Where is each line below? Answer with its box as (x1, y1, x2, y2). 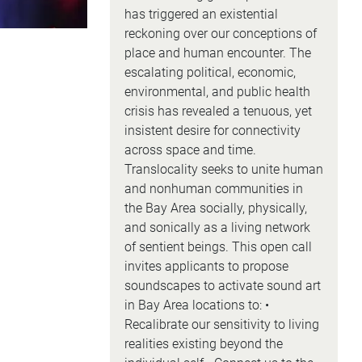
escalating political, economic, (124, 65, 296, 80)
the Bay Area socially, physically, (124, 200, 307, 216)
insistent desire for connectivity (124, 123, 301, 138)
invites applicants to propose (124, 259, 288, 274)
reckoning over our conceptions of (124, 26, 317, 41)
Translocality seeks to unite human (124, 162, 323, 177)
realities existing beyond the (124, 336, 283, 351)
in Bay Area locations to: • (124, 297, 269, 313)
